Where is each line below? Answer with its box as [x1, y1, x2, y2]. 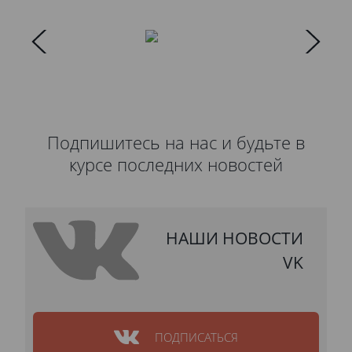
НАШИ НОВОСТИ [166, 226, 303, 249]
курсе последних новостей [69, 153, 283, 177]
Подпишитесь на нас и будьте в [47, 131, 305, 155]
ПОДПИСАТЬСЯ [155, 329, 238, 346]
